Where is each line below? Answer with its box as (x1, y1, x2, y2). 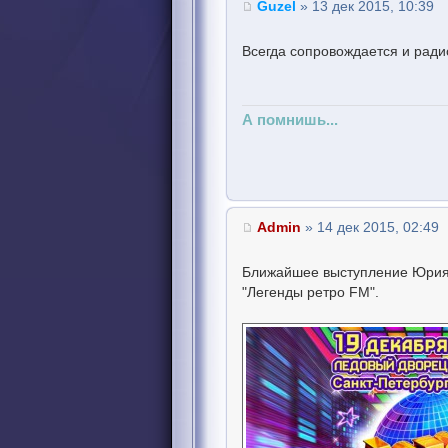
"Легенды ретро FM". (242, 285, 379, 300)
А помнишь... (242, 111, 338, 129)
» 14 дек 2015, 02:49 (301, 220, 439, 235)
